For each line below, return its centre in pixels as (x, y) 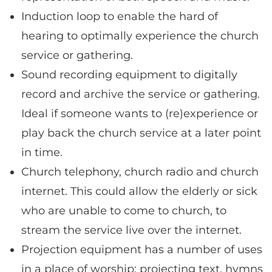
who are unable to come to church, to (124, 210)
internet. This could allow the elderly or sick (139, 191)
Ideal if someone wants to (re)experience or (140, 113)
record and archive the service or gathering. (141, 94)
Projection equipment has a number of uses (142, 249)
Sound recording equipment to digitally (129, 74)
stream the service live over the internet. (131, 230)
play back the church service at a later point (141, 133)
